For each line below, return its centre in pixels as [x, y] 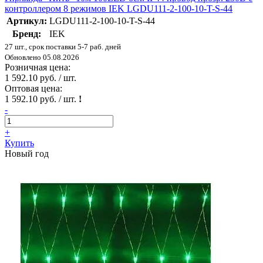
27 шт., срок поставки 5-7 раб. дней [63, 46]
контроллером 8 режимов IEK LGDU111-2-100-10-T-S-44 [119, 8]
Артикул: [27, 21]
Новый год [27, 153]
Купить [19, 143]
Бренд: [27, 33]
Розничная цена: [38, 67]
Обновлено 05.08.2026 [42, 57]
